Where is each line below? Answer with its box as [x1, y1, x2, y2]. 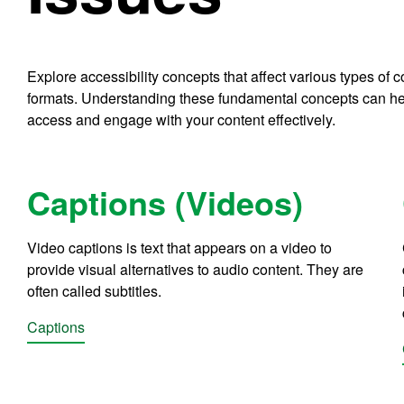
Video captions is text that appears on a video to [27, 236, 333, 258]
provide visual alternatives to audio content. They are [27, 258, 364, 280]
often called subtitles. [27, 280, 166, 301]
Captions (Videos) [27, 178, 304, 225]
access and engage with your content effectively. [27, 108, 340, 130]
